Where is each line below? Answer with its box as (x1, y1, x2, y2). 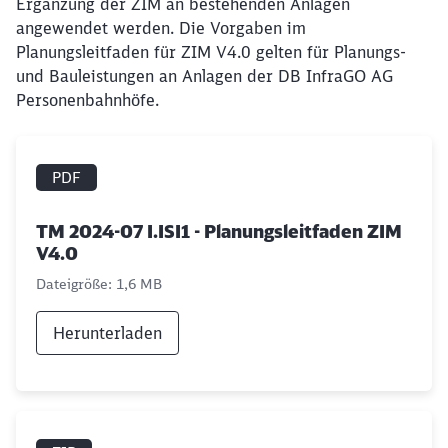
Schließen (341, 427, 396, 443)
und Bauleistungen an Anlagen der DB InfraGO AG (16, 66, 393, 86)
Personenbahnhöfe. (16, 90, 159, 110)
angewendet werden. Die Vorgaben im (16, 18, 306, 38)
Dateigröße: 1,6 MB (36, 275, 162, 293)
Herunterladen (53, 323, 162, 343)
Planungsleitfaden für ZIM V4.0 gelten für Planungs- (16, 42, 406, 62)
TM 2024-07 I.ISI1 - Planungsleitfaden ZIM (36, 220, 402, 243)
